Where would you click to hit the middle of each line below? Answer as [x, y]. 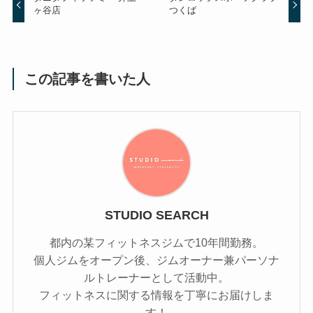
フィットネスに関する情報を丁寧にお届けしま [156, 294]
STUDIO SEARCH [156, 215]
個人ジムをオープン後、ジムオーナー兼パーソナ [156, 260]
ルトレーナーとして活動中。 [156, 277]
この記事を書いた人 [88, 79]
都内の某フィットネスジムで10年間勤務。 [156, 242]
